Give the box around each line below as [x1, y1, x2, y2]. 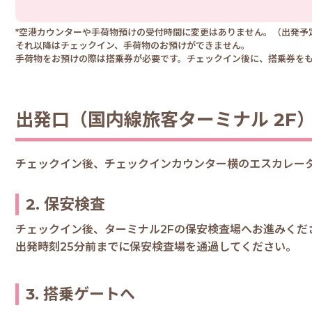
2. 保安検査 [26, 194, 105, 214]
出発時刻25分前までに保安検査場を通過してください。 [15, 240, 297, 253]
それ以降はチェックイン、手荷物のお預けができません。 [15, 39, 250, 51]
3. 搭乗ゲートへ [26, 284, 135, 304]
